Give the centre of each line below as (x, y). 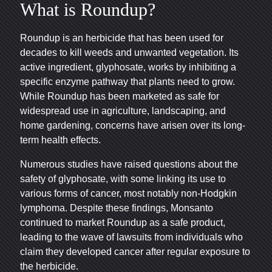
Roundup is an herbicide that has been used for (122, 38)
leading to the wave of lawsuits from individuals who (131, 237)
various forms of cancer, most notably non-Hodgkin (128, 193)
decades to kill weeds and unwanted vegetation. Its (129, 52)
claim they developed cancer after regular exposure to (135, 251)
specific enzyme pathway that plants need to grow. (127, 81)
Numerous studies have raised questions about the (129, 164)
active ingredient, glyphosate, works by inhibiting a (128, 67)
